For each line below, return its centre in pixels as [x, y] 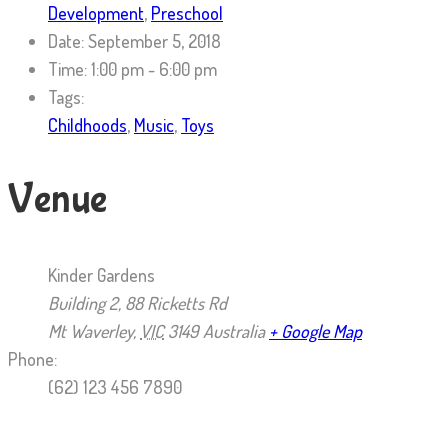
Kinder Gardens [101, 275]
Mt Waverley [90, 331]
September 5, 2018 [152, 41]
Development [96, 13]
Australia [234, 331]
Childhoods [87, 125]
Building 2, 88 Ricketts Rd [137, 303]
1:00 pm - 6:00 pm [152, 69]
